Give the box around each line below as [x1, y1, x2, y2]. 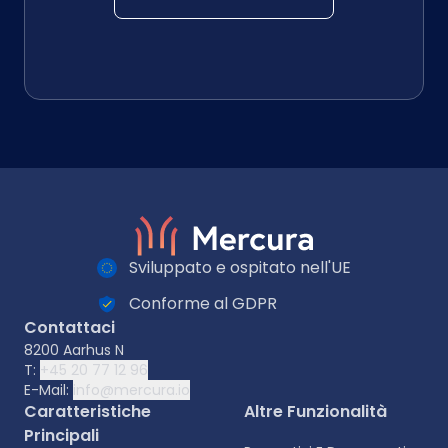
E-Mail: [24, 380, 73, 401]
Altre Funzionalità [244, 400, 387, 424]
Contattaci [24, 316, 115, 340]
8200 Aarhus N [24, 340, 124, 361]
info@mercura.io [73, 380, 190, 401]
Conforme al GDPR [129, 292, 277, 316]
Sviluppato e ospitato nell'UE [129, 256, 351, 280]
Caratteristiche [24, 400, 151, 424]
